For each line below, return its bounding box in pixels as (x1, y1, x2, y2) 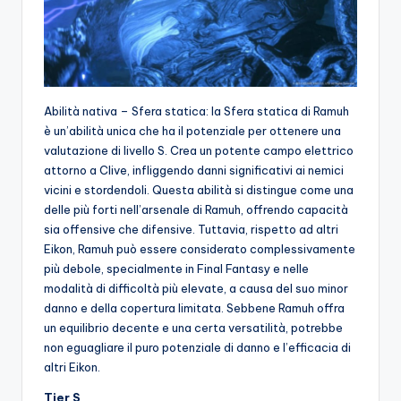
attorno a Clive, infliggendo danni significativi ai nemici (44, 163, 344, 178)
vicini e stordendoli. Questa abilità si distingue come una (44, 183, 354, 198)
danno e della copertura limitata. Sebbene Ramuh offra (44, 301, 345, 316)
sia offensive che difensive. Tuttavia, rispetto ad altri (44, 222, 338, 237)
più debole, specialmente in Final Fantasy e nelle (44, 261, 309, 277)
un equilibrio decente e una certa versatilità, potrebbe (44, 320, 343, 336)
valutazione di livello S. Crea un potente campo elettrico (44, 143, 354, 158)
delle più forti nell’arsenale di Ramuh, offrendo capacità (44, 202, 348, 218)
